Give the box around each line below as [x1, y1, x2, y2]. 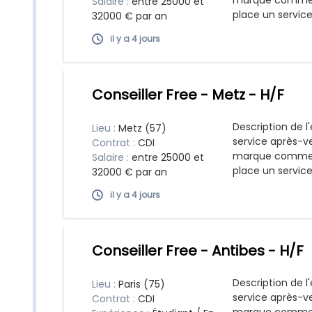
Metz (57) [118, 121, 166, 135]
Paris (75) [118, 277, 165, 291]
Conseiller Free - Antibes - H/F [92, 241, 304, 260]
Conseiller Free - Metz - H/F [92, 85, 284, 104]
